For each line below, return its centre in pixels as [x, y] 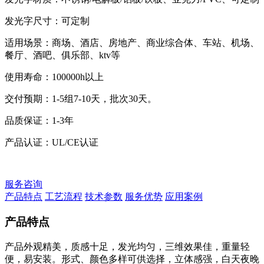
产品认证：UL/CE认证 [52, 143]
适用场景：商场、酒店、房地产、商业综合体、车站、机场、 [132, 43]
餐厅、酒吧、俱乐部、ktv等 [62, 55]
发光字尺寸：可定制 [47, 21]
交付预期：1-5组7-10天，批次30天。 [81, 99]
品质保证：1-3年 [39, 121]
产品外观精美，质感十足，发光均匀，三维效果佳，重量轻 [127, 246]
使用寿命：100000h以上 [54, 77]
